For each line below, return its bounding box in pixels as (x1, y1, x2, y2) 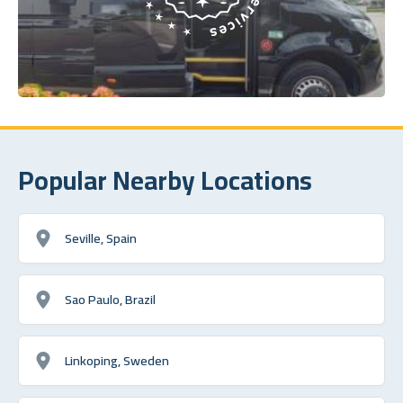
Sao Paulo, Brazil (65, 286, 156, 311)
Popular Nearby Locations (18, 155, 312, 204)
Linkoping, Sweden (65, 347, 169, 372)
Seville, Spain (65, 225, 137, 250)
